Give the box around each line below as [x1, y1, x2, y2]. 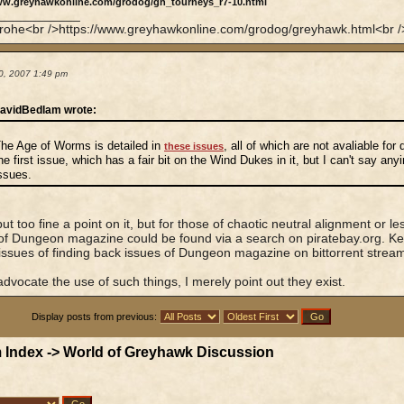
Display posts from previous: [31, 311, 160, 322]
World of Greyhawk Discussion [62, 344, 274, 360]
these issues [164, 141, 224, 151]
